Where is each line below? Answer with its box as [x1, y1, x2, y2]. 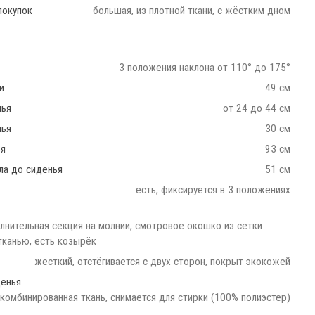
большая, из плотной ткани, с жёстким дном [93, 4, 290, 18]
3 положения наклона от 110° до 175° [119, 61, 290, 75]
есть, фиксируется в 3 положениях [136, 184, 290, 197]
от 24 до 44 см [223, 102, 290, 115]
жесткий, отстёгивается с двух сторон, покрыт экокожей [34, 255, 290, 269]
